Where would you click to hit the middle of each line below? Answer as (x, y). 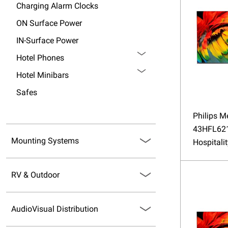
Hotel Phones (40, 58)
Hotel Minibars (42, 75)
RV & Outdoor (35, 175)
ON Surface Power (49, 23)
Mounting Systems (45, 141)
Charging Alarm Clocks (57, 6)
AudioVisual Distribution (55, 209)
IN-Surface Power (47, 40)
